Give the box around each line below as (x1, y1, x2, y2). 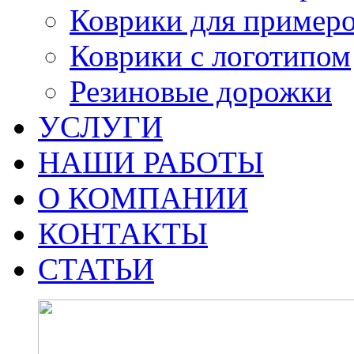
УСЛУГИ (38, 110, 163, 144)
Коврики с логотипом (70, 39, 351, 73)
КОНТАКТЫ (38, 217, 208, 250)
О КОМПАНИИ (38, 181, 248, 215)
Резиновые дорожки (70, 74, 332, 108)
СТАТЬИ (38, 252, 154, 286)
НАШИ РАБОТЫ (38, 145, 264, 179)
